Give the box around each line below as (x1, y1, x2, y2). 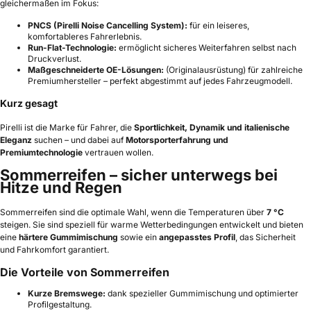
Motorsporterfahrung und (126, 135, 228, 146)
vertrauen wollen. (83, 147, 153, 158)
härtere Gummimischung (19, 232, 118, 243)
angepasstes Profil (159, 232, 235, 243)
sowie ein (118, 232, 159, 243)
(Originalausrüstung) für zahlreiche (164, 65, 303, 76)
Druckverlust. (28, 53, 81, 65)
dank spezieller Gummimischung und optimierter (106, 288, 299, 299)
